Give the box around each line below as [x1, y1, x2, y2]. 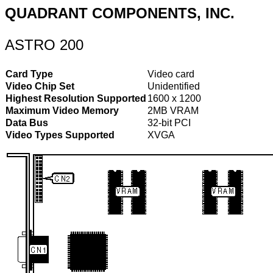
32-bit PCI [147, 118, 191, 128]
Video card [147, 69, 194, 79]
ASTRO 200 [5, 37, 83, 53]
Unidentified [147, 81, 200, 91]
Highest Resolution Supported [5, 93, 146, 104]
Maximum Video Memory [5, 105, 119, 116]
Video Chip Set [5, 81, 74, 91]
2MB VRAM [147, 105, 199, 116]
